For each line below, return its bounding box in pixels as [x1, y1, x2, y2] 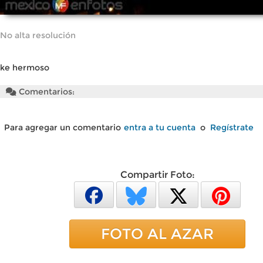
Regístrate [210, 122, 254, 133]
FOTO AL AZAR [101, 225, 214, 242]
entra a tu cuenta [124, 122, 195, 133]
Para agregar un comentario [4, 122, 121, 133]
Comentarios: [16, 86, 75, 97]
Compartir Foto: [120, 169, 195, 180]
